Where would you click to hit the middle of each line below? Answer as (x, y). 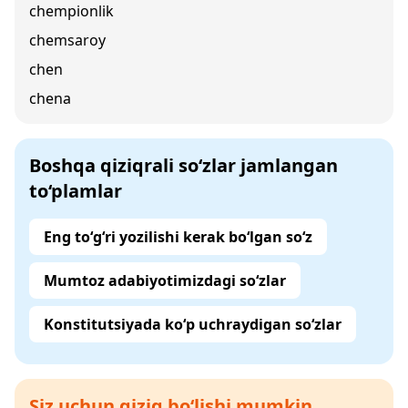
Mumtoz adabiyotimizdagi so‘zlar (165, 280)
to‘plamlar (76, 191)
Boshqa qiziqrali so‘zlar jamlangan (184, 165)
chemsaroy (67, 40)
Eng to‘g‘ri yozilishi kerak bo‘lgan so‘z (178, 237)
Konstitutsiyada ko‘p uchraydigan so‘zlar (193, 324)
